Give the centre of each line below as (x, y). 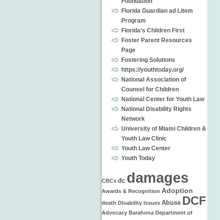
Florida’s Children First (153, 30)
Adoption (177, 191)
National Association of (154, 80)
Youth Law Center (146, 148)
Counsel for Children (150, 89)
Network (133, 119)
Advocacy (114, 213)
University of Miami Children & (164, 129)
